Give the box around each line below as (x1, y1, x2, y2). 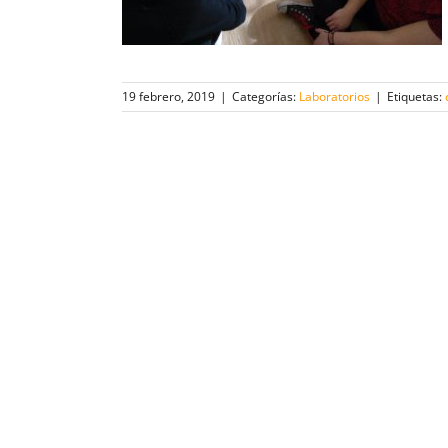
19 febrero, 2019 (122, 88, 215, 105)
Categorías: (232, 88, 299, 105)
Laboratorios (299, 88, 370, 105)
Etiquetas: (387, 88, 445, 105)
